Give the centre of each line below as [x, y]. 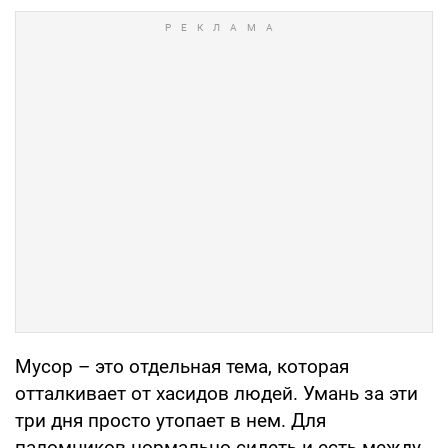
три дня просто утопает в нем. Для [170, 421]
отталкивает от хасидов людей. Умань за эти [216, 394]
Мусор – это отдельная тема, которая [182, 367]
